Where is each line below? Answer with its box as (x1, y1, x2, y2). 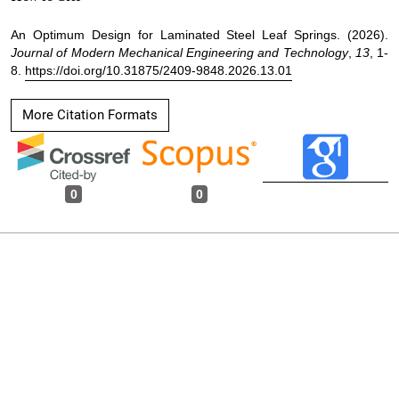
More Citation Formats (22, 106, 158, 123)
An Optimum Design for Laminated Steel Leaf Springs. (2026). (11, 28, 388, 42)
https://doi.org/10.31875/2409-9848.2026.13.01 (25, 63, 292, 77)
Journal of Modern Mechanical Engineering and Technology (11, 45, 348, 60)
